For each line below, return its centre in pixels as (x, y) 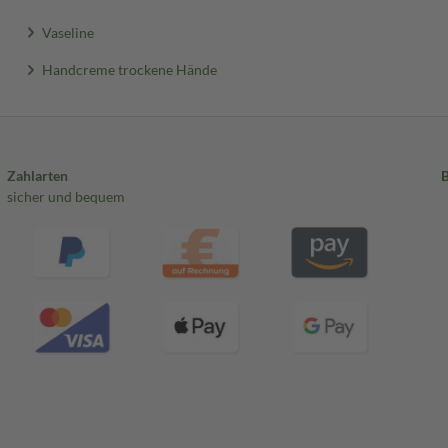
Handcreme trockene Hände (130, 69)
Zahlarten (37, 175)
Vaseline (68, 32)
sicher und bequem (65, 196)
